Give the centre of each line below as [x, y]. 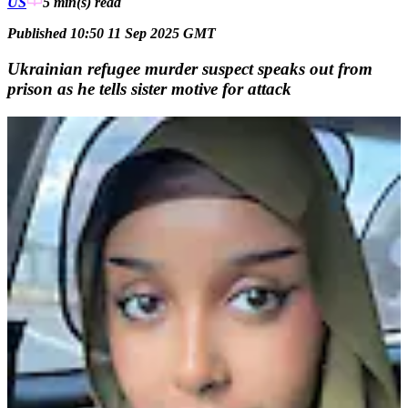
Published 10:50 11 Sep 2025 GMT [112, 34]
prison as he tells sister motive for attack [149, 88]
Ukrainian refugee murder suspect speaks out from [190, 68]
